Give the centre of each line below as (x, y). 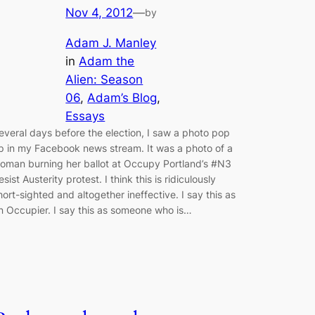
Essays (85, 116)
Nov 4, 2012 (99, 13)
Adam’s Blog (122, 98)
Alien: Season (104, 80)
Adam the (107, 62)
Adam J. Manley (111, 43)
